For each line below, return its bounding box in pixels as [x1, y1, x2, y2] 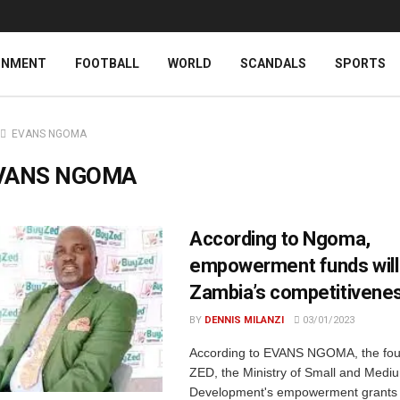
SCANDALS [240, 56, 306, 71]
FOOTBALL [75, 56, 139, 71]
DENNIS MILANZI [204, 314, 284, 326]
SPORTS [335, 56, 386, 71]
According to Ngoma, [189, 228, 371, 250]
